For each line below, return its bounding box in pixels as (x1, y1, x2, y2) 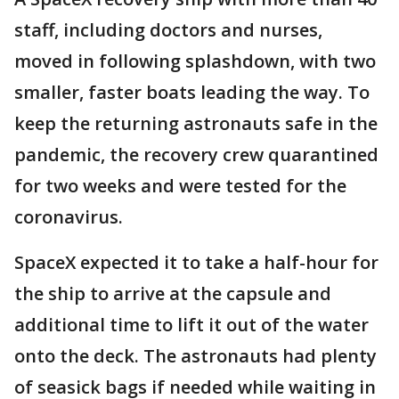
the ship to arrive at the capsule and (14, 281, 331, 306)
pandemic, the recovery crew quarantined (14, 142, 379, 167)
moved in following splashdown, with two (14, 49, 376, 74)
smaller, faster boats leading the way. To (14, 80, 370, 105)
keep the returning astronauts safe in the (14, 111, 378, 136)
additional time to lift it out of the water (14, 313, 369, 338)
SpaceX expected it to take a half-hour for (14, 250, 379, 275)
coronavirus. (14, 205, 127, 230)
